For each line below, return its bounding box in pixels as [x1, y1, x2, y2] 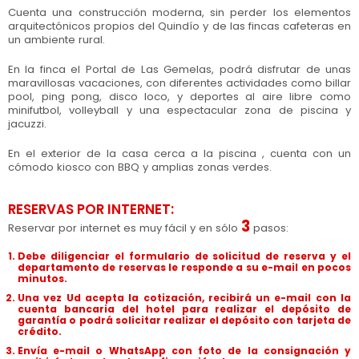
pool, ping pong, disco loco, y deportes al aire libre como [8, 89, 351, 104]
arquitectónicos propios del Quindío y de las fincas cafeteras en [8, 18, 351, 34]
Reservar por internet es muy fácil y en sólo [8, 220, 241, 236]
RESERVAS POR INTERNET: [8, 200, 174, 219]
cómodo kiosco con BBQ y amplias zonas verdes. [8, 159, 272, 175]
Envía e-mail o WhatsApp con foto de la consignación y [18, 344, 351, 357]
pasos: [250, 220, 288, 236]
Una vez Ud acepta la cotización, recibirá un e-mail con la [18, 291, 351, 305]
